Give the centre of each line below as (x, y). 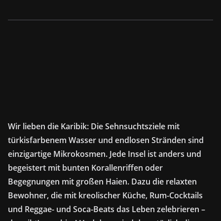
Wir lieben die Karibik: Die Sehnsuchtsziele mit (94, 126)
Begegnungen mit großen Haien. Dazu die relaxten (102, 181)
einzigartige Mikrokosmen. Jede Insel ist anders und (105, 154)
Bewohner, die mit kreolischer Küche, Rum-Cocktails (105, 195)
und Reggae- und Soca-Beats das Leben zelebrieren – (107, 209)
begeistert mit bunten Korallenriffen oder (85, 167)
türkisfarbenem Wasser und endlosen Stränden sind (106, 140)
